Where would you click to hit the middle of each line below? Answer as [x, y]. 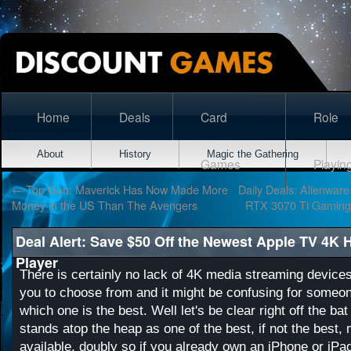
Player [37, 262]
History [135, 154]
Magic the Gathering [253, 154]
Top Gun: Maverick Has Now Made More [125, 189]
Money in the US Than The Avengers [105, 205]
